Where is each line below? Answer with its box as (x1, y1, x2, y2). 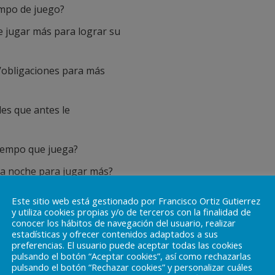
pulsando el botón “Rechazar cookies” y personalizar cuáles (12, 260, 252, 273)
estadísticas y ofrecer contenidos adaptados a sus (12, 227, 218, 240)
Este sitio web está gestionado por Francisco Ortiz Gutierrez (12, 194, 260, 207)
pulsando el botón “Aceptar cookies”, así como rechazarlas (12, 249, 251, 262)
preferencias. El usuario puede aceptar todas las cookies (12, 238, 242, 251)
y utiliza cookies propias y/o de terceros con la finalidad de (12, 205, 251, 218)
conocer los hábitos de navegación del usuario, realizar (12, 216, 236, 229)
